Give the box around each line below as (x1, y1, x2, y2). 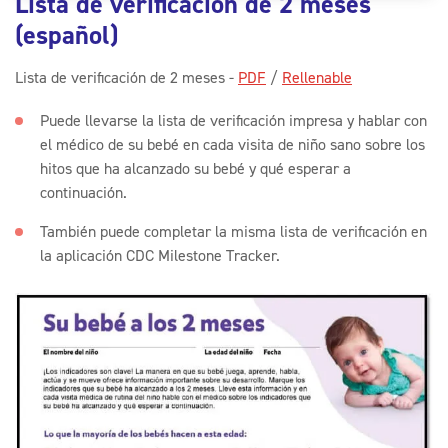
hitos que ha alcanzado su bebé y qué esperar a (40, 158, 351, 179)
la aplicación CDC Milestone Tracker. (40, 245, 280, 266)
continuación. (40, 182, 127, 203)
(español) (15, 17, 118, 53)
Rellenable (282, 67, 352, 88)
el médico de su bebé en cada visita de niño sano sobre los (40, 134, 425, 155)
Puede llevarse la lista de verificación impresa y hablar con (40, 110, 427, 131)
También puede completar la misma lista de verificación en (40, 221, 427, 242)
